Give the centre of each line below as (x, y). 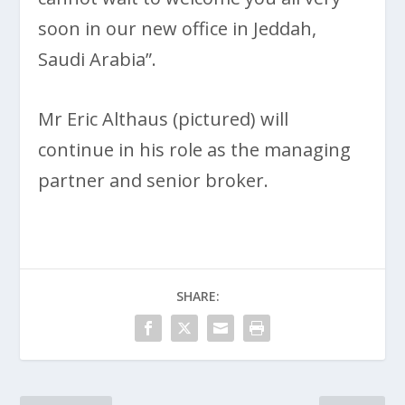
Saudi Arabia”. (98, 60)
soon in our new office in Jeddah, (178, 29)
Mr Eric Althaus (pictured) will (164, 119)
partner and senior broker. (154, 181)
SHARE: (198, 297)
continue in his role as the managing (195, 150)
